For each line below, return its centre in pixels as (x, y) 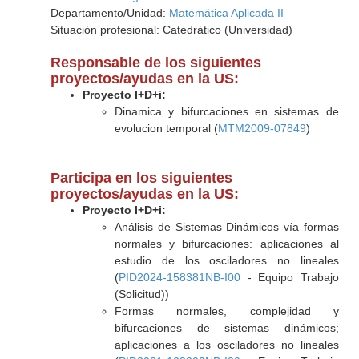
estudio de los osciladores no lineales (226, 260)
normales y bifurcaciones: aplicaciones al (226, 244)
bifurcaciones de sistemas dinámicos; (226, 328)
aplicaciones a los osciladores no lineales (226, 345)
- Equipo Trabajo (289, 277)
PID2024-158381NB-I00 (179, 277)
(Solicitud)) (141, 294)
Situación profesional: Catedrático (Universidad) (171, 30)
